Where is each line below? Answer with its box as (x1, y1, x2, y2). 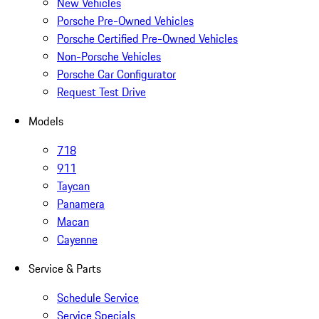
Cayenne (57, 231, 98, 249)
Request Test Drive (57, 83, 146, 101)
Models (28, 113, 63, 130)
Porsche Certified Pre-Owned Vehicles (57, 30, 238, 48)
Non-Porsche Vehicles (57, 48, 161, 66)
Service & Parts (28, 260, 101, 278)
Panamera (57, 195, 105, 213)
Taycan (57, 177, 90, 195)
